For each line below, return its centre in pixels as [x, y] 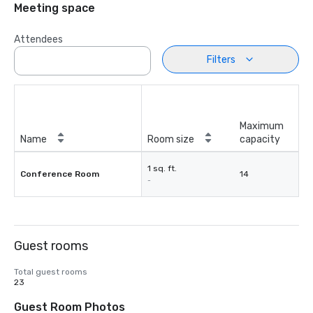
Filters [221, 59]
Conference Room [60, 174]
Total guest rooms [51, 272]
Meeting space [54, 8]
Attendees [38, 39]
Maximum [262, 126]
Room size [171, 139]
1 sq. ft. [162, 168]
